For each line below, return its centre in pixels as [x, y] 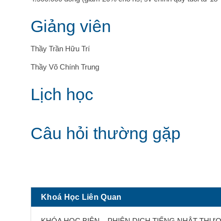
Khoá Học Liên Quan [81, 197]
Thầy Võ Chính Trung [65, 67]
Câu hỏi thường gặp [106, 133]
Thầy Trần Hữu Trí [60, 49]
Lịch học [62, 94]
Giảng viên [71, 26]
